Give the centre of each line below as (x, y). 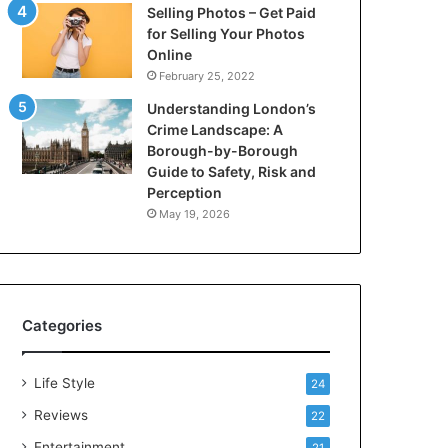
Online (170, 54)
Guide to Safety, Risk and (232, 171)
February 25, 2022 (207, 76)
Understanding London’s (232, 108)
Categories (62, 325)
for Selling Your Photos (226, 33)
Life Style (65, 383)
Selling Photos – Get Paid (232, 12)
